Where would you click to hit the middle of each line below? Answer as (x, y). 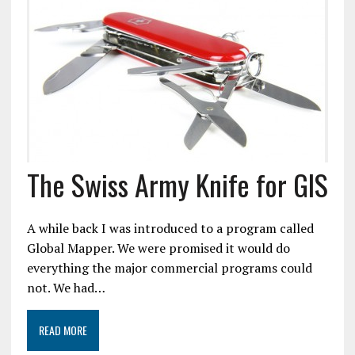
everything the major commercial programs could (169, 268)
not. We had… (66, 288)
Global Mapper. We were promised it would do (158, 248)
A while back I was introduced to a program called (170, 229)
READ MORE (63, 330)
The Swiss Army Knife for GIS (177, 185)
